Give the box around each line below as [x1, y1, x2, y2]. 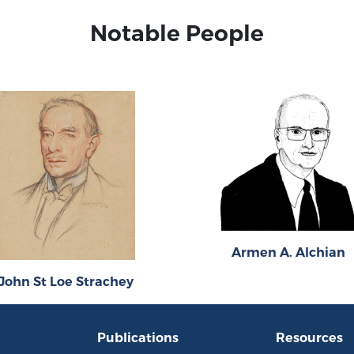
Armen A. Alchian [231, 244, 345, 260]
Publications [96, 330, 179, 345]
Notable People [90, 20, 264, 47]
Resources [276, 330, 344, 345]
